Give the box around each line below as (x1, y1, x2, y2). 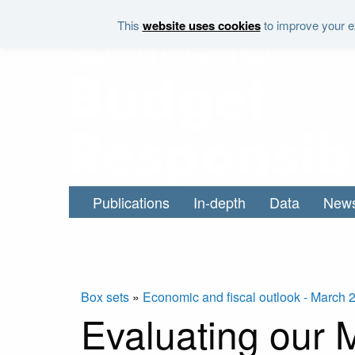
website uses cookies (142, 17, 261, 34)
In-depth (193, 192, 246, 213)
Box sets (81, 288, 129, 307)
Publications (93, 192, 170, 213)
